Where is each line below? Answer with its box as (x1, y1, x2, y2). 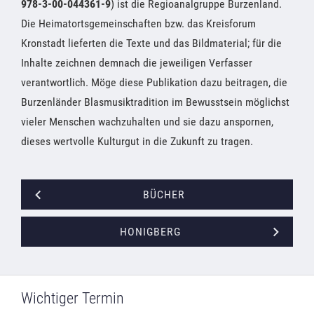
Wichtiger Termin (21, 289, 124, 307)
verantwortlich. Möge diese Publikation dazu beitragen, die (21, 75, 287, 89)
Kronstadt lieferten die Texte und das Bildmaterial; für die (21, 36, 282, 50)
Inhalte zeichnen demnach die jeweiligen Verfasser (21, 55, 252, 69)
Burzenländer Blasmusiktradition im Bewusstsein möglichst (21, 95, 289, 109)
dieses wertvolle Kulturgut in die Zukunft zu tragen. (21, 134, 253, 148)
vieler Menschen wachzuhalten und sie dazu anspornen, (21, 114, 273, 128)
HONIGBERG (119, 224, 181, 238)
